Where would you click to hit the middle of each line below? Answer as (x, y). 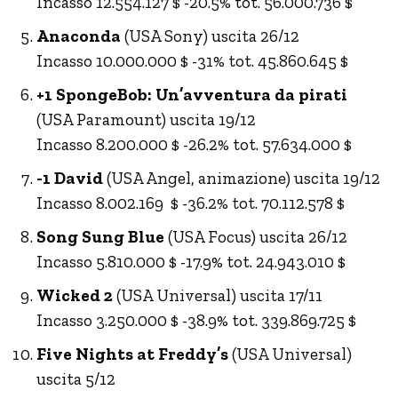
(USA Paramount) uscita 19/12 (146, 119)
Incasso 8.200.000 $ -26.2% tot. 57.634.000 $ (194, 144)
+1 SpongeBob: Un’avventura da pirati (192, 94)
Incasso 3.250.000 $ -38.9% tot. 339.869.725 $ (196, 320)
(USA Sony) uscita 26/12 (210, 36)
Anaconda (79, 36)
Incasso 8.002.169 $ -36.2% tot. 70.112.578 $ (191, 203)
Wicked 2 (75, 295)
